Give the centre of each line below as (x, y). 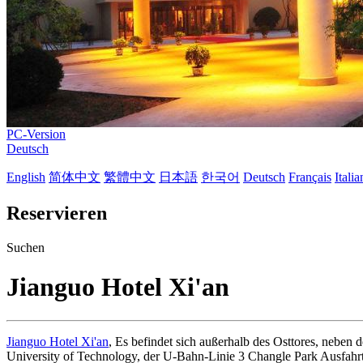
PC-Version (36, 134)
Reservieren (57, 213)
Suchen (26, 247)
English (26, 177)
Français (310, 177)
